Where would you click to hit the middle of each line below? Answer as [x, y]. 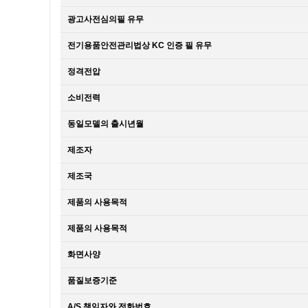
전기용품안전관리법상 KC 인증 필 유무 [140, 45]
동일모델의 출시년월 [106, 124]
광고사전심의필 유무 [106, 19]
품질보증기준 [92, 280]
